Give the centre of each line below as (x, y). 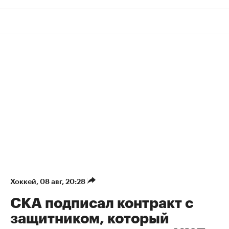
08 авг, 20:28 (63, 182)
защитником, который (90, 219)
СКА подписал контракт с (102, 204)
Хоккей (23, 182)
